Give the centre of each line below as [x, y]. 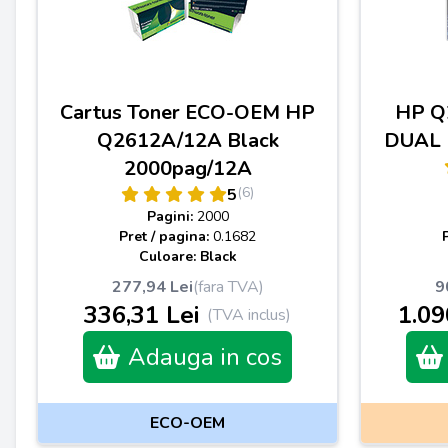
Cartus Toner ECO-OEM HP [187, 112]
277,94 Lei [152, 287]
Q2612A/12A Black [187, 140]
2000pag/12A [187, 168]
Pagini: [171, 216]
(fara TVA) [228, 287]
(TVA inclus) [249, 315]
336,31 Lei [141, 315]
